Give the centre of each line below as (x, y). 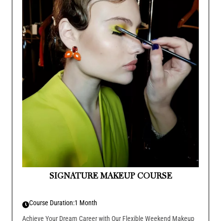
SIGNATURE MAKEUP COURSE (110, 175)
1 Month (86, 203)
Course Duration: (52, 203)
